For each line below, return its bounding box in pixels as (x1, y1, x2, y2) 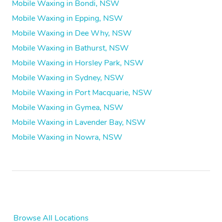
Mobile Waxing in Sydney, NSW (12, 72, 124, 84)
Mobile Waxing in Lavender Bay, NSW (12, 117, 146, 128)
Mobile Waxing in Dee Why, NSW (12, 28, 132, 39)
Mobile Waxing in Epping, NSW (12, 13, 123, 24)
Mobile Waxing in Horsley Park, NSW (12, 57, 144, 69)
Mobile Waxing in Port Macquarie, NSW (12, 87, 152, 99)
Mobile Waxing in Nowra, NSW (12, 132, 122, 143)
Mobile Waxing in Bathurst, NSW (12, 43, 129, 54)
